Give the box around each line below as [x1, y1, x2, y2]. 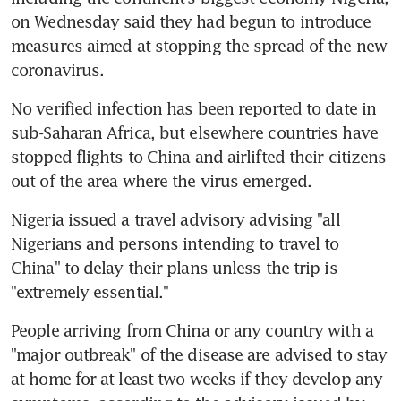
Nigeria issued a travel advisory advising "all [11, 209, 340, 229]
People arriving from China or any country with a [11, 320, 373, 340]
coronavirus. [11, 59, 105, 80]
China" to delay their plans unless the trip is [11, 257, 337, 277]
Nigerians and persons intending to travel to [11, 233, 339, 253]
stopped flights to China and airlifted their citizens [11, 146, 387, 166]
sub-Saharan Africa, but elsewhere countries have [11, 122, 378, 142]
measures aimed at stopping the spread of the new [11, 35, 387, 55]
